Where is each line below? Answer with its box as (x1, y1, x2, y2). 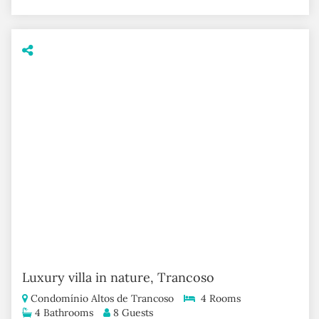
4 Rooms (194, 291, 241, 305)
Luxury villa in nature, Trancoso (21, 268, 214, 286)
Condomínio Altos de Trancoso (27, 291, 174, 305)
